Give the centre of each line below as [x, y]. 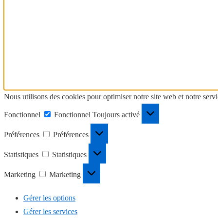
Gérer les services [50, 211]
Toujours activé [117, 114]
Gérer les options [49, 198]
